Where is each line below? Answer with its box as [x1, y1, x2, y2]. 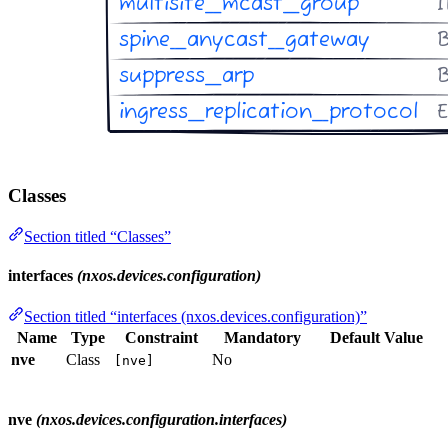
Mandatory [223, 329, 301, 347]
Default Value [330, 329, 423, 347]
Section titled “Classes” [24, 227, 171, 245]
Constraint [124, 329, 198, 347]
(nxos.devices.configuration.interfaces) [36, 411, 287, 429]
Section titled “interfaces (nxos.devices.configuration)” [24, 308, 367, 326]
